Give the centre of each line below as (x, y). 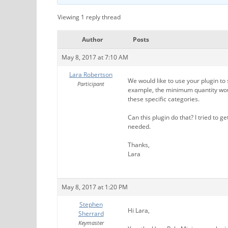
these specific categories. (164, 99)
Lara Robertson (91, 74)
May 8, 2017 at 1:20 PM (95, 187)
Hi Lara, (139, 210)
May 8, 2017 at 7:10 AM (95, 57)
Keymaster (91, 222)
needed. (139, 126)
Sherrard (91, 213)
